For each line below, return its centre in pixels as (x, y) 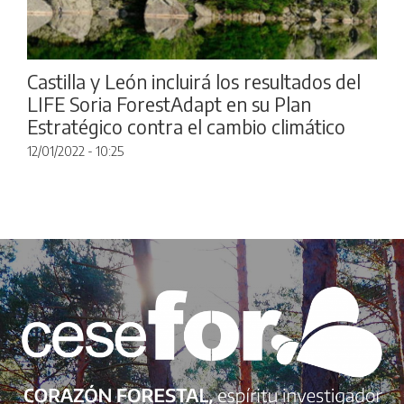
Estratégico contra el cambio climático (186, 127)
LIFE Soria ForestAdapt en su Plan (169, 105)
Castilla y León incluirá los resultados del (194, 82)
